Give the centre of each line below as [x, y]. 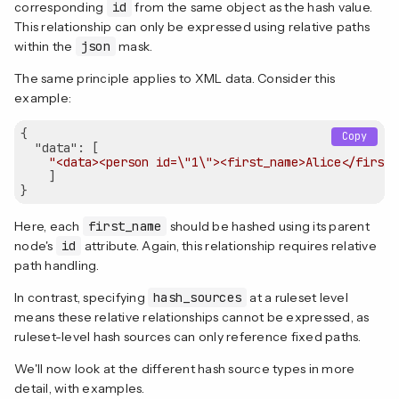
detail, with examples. [80, 388]
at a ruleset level [297, 297]
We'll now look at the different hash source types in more [185, 368]
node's [35, 245]
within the [45, 46]
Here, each [49, 226]
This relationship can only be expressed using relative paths [192, 26]
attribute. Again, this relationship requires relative [229, 245]
